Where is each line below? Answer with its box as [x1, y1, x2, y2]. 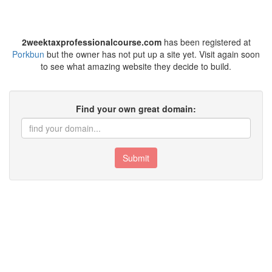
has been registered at [161, 36, 251, 48]
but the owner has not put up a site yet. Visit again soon [44, 48, 260, 60]
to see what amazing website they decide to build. [41, 60, 231, 72]
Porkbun [12, 48, 44, 60]
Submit [123, 152, 149, 164]
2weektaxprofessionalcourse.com [21, 36, 161, 48]
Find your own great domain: [76, 103, 196, 115]
